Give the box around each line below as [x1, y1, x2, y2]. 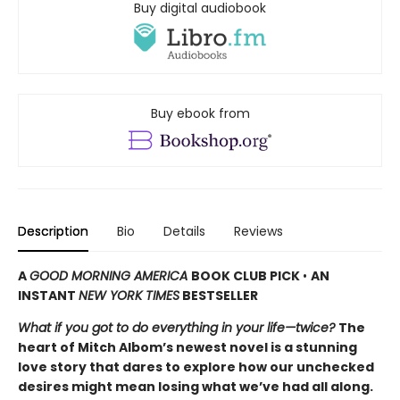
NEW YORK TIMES [79, 287, 179, 305]
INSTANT [18, 287, 79, 305]
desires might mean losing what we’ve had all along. [18, 378, 373, 396]
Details [163, 222, 205, 241]
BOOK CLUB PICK [191, 267, 303, 286]
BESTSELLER [179, 287, 258, 305]
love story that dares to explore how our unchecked [18, 358, 374, 377]
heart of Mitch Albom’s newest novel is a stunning [18, 338, 357, 357]
